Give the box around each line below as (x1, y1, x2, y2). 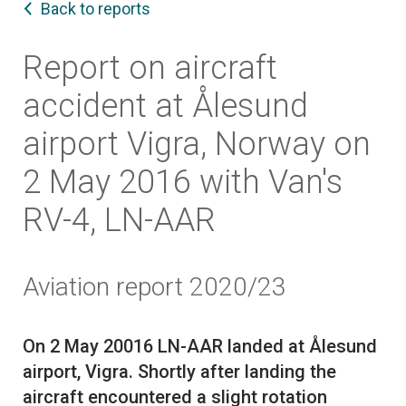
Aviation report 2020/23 (23, 272, 286, 303)
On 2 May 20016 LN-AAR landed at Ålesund (23, 335, 377, 358)
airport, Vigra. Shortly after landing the (23, 361, 336, 383)
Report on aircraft (23, 49, 277, 88)
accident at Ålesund (23, 87, 308, 126)
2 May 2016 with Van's (23, 163, 343, 202)
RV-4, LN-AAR (23, 201, 216, 240)
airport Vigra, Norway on (23, 125, 371, 164)
